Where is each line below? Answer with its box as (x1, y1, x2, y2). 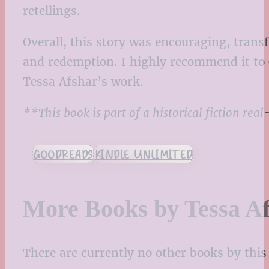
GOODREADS (33, 145, 93, 163)
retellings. (23, 3, 80, 18)
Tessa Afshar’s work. (23, 74, 144, 89)
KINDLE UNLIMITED (94, 145, 192, 163)
